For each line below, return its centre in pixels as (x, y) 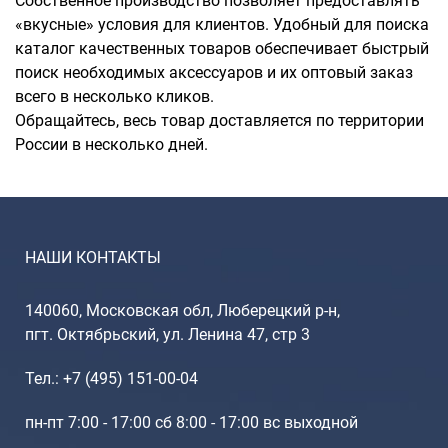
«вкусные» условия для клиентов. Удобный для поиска (222, 24)
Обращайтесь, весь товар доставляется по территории (219, 120)
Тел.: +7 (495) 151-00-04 (111, 378)
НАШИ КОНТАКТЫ (93, 257)
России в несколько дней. (111, 144)
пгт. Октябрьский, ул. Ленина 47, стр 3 (167, 334)
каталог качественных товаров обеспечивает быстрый (222, 48)
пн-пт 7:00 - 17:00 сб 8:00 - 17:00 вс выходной (191, 422)
